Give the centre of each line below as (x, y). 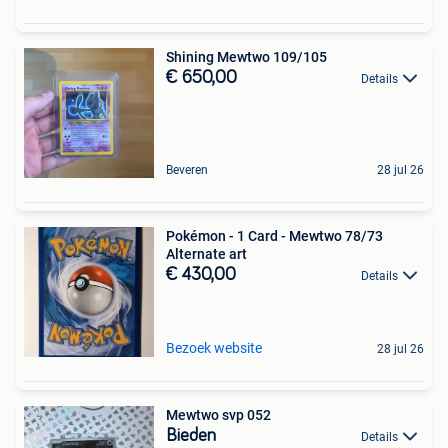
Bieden (191, 436)
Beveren (187, 170)
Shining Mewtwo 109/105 (246, 57)
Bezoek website (214, 348)
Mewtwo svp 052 (218, 415)
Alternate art (206, 254)
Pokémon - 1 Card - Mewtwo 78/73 (274, 236)
